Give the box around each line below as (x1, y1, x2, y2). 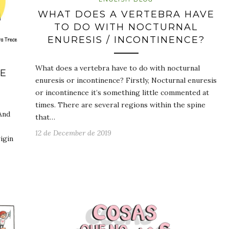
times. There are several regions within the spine (35, 100, 205, 110)
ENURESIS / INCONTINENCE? (47, 34, 205, 46)
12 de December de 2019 (35, 128, 111, 138)
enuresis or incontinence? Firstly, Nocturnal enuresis (35, 76, 217, 85)
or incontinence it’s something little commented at (35, 88, 209, 98)
